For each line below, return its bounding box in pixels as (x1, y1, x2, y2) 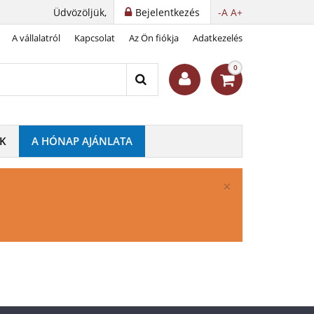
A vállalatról (12, 32, 60, 44)
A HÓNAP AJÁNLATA (32, 134, 132, 148)
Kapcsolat (74, 32, 115, 44)
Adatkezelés (193, 32, 243, 44)
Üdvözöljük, (53, 6, 107, 19)
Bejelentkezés (135, 6, 200, 19)
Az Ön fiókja (129, 32, 179, 44)
